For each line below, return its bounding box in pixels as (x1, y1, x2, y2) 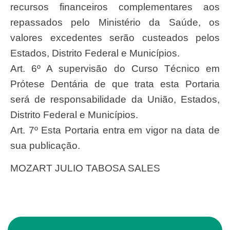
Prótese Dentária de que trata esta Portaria (10, 78, 220, 89)
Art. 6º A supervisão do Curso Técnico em (10, 63, 220, 74)
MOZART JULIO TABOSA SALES (18, 163, 160, 174)
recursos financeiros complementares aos (10, 1, 220, 12)
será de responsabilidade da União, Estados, (10, 93, 220, 105)
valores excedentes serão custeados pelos (10, 32, 220, 43)
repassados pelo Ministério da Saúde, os (10, 16, 220, 28)
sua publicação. (10, 140, 80, 151)
